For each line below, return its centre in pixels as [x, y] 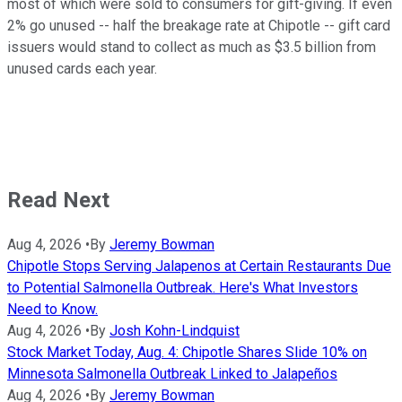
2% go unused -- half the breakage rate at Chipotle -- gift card [199, 26]
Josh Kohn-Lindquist [175, 330]
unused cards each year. [82, 69]
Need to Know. [52, 309]
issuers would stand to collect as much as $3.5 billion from [192, 48]
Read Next [58, 201]
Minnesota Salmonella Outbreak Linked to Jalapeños [172, 373]
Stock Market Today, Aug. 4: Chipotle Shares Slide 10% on [187, 352]
